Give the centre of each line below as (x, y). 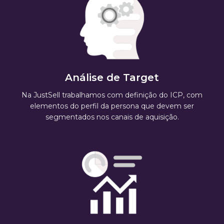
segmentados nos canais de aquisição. (112, 117)
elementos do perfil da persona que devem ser (112, 106)
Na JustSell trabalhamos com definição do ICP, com (112, 95)
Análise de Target (112, 78)
